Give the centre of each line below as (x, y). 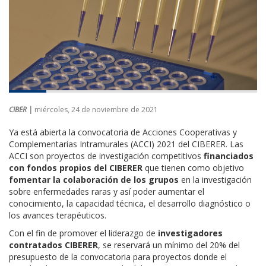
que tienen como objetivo (193, 167)
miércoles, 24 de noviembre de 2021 (96, 109)
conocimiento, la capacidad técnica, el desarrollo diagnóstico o (130, 203)
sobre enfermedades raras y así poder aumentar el (107, 191)
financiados (229, 156)
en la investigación (215, 179)
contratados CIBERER (53, 245)
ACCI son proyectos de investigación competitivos (106, 156)
